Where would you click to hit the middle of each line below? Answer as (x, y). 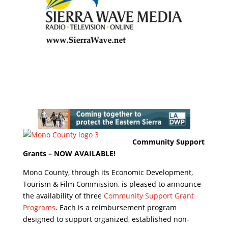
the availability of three (63, 195)
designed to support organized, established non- (106, 219)
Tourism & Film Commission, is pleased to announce (112, 184)
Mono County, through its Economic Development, (108, 172)
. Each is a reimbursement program (116, 207)
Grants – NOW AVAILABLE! (69, 153)
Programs (39, 207)
